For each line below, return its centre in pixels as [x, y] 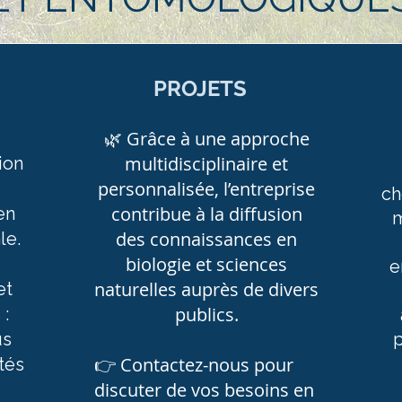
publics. [206, 315]
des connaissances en [207, 239]
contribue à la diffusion [206, 214]
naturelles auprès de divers [207, 289]
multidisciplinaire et [207, 164]
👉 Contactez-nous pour [194, 365]
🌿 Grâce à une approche [206, 139]
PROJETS [201, 88]
